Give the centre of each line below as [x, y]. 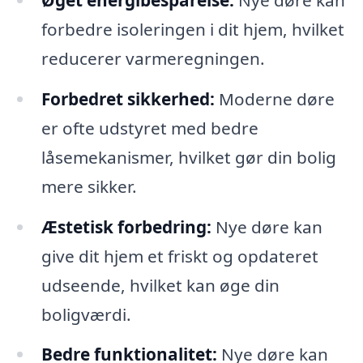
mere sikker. [89, 186]
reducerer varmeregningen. [153, 58]
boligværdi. [86, 314]
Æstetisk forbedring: [126, 226]
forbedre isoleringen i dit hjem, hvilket [192, 29]
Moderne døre [274, 98]
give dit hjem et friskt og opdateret [179, 256]
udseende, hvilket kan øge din [160, 285]
